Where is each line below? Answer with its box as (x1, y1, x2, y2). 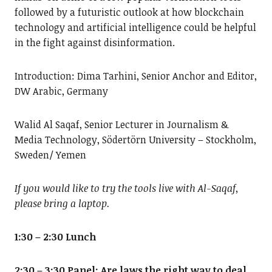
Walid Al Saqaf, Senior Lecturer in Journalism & (14, 118, 228, 132)
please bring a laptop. (14, 197, 110, 211)
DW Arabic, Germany (14, 84, 108, 98)
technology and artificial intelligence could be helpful (14, 21, 256, 35)
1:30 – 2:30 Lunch (14, 230, 96, 244)
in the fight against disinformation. (14, 36, 175, 50)
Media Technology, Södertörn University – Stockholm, (14, 133, 256, 147)
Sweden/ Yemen (14, 148, 86, 162)
